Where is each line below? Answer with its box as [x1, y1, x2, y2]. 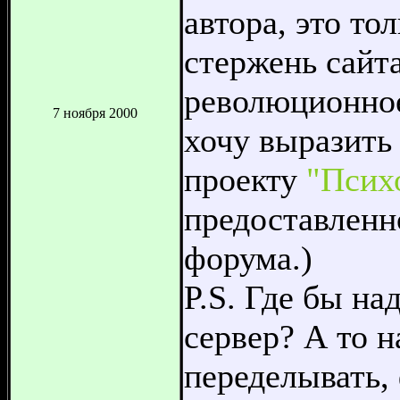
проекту [184, 160, 306, 198]
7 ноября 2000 [53, 104, 137, 121]
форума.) [184, 238, 312, 277]
